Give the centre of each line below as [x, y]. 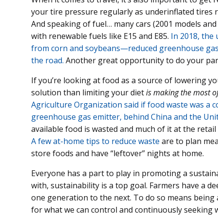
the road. [47, 61]
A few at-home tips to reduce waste [95, 141]
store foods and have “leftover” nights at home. [118, 154]
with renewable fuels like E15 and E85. [101, 36]
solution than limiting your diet [89, 93]
